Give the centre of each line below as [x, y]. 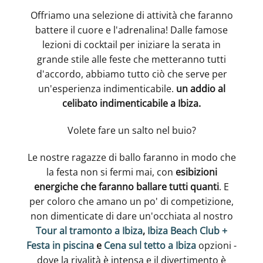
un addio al [200, 89]
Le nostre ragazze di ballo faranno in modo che [131, 157]
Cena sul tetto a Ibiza [150, 245]
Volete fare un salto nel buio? [131, 130]
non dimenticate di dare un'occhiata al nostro [131, 216]
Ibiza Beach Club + [187, 230]
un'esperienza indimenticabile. [107, 89]
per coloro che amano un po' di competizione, [131, 201]
